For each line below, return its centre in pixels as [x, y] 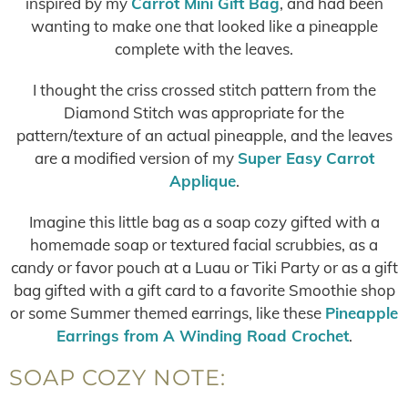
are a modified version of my [136, 158]
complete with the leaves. [204, 49]
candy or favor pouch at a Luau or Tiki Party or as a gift [204, 267]
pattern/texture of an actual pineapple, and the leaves [204, 135]
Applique [202, 181]
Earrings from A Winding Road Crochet [202, 336]
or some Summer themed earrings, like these [168, 313]
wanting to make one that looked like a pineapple [204, 26]
